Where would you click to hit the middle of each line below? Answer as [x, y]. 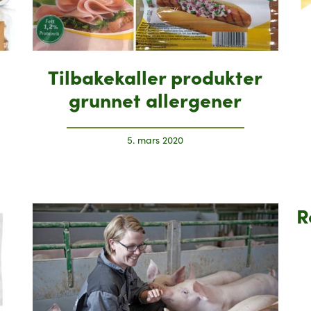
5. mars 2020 [155, 140]
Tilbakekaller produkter [155, 76]
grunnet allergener [155, 99]
